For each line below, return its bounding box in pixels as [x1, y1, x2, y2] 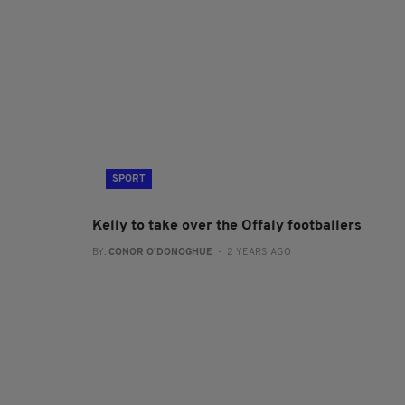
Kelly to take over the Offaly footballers [92, 219, 362, 233]
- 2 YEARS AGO [212, 248, 291, 258]
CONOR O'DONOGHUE [108, 248, 212, 258]
